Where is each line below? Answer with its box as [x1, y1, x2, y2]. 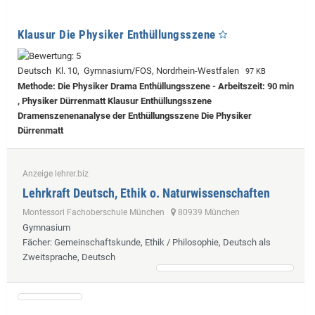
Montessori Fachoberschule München [22, 207, 171, 217]
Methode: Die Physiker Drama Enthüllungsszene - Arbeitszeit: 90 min [18, 80, 294, 91]
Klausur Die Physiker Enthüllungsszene [18, 27, 216, 42]
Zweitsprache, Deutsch [22, 251, 115, 262]
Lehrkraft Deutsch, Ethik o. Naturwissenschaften [22, 185, 270, 200]
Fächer [22, 236, 50, 247]
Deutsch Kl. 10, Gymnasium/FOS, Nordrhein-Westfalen [18, 65, 243, 76]
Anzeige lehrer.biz [22, 168, 89, 179]
